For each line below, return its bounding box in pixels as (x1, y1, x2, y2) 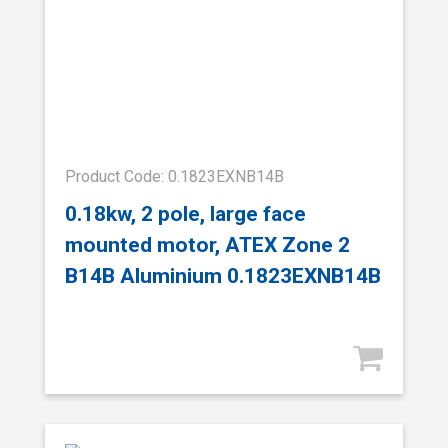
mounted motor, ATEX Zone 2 (65, 232, 350, 258)
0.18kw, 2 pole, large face (65, 201, 306, 227)
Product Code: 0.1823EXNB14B (65, 166, 284, 186)
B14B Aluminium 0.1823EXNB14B (65, 263, 381, 289)
